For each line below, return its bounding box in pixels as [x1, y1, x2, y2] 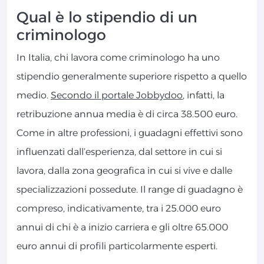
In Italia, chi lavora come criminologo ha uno [16, 52, 220, 64]
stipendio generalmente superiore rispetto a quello [16, 71, 247, 82]
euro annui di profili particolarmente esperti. [16, 240, 217, 252]
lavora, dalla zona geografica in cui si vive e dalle [16, 165, 232, 177]
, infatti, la [183, 90, 225, 101]
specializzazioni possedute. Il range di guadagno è [16, 184, 243, 196]
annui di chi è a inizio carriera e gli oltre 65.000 [16, 222, 228, 233]
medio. [16, 90, 51, 101]
